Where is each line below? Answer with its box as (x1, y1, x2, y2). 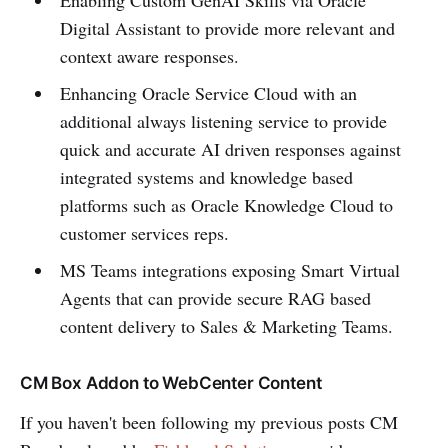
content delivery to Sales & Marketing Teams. (59, 314, 393, 339)
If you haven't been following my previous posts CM (20, 410, 398, 435)
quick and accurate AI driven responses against (59, 137, 401, 162)
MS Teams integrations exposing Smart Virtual (59, 258, 400, 283)
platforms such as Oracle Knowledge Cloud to (59, 193, 393, 218)
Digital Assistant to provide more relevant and (59, 16, 395, 41)
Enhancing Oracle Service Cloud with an (59, 81, 357, 106)
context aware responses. (59, 44, 239, 69)
